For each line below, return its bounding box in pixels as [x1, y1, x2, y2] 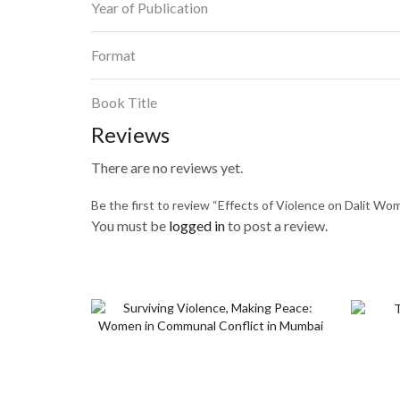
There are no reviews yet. [91, 158, 243, 176]
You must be [91, 216, 169, 234]
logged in [169, 216, 225, 234]
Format [91, 46, 136, 64]
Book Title [91, 94, 157, 112]
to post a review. [225, 216, 328, 234]
